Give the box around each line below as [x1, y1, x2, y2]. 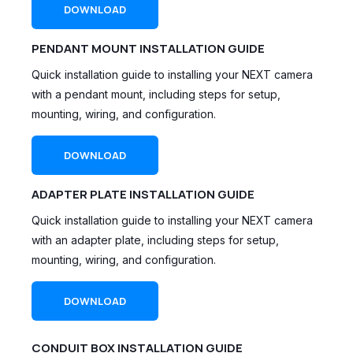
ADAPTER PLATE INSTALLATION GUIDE [32, 186, 255, 203]
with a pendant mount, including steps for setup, [32, 87, 281, 101]
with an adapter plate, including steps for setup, [32, 233, 279, 247]
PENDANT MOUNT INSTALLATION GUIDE [32, 39, 265, 57]
